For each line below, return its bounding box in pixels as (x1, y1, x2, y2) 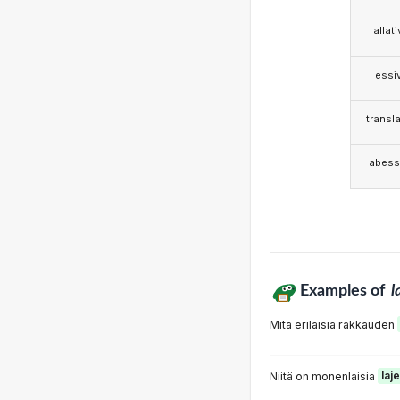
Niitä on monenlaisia (270, 369, 378, 383)
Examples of (299, 282, 388, 298)
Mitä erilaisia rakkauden (270, 317, 397, 331)
